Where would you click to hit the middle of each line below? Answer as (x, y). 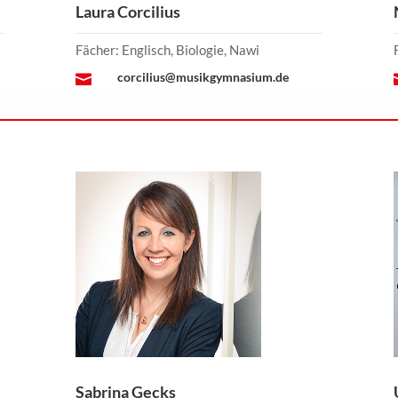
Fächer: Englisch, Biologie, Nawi (167, 50)
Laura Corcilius (127, 12)
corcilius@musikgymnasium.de (203, 77)
